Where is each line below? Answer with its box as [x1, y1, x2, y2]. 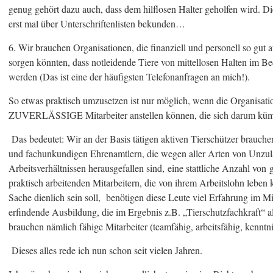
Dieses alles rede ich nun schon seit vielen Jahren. [9, 244, 202, 257]
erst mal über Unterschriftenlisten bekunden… [9, 17, 185, 30]
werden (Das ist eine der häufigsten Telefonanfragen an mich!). [9, 70, 250, 83]
